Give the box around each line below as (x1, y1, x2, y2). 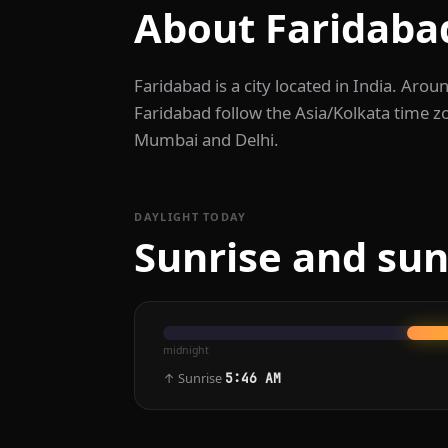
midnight (162, 342, 209, 357)
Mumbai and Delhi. (134, 128, 280, 152)
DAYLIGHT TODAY (134, 209, 247, 225)
